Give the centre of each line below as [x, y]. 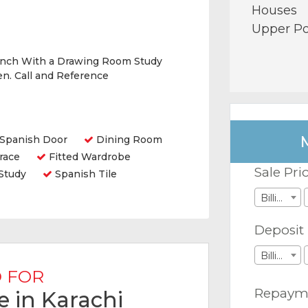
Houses [274, 11]
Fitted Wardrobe [88, 157]
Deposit [279, 230]
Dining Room [128, 140]
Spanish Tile [85, 174]
